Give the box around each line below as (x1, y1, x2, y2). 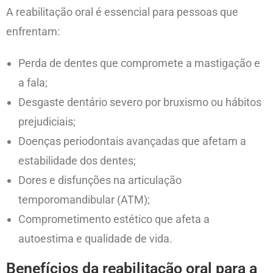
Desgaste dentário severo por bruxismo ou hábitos (18, 96, 261, 109)
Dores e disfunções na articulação (18, 174, 182, 187)
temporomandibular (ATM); (18, 193, 150, 207)
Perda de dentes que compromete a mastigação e (18, 57, 260, 70)
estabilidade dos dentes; (18, 154, 136, 168)
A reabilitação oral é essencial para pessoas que (6, 5, 238, 19)
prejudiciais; (18, 115, 76, 129)
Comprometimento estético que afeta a (18, 213, 210, 226)
